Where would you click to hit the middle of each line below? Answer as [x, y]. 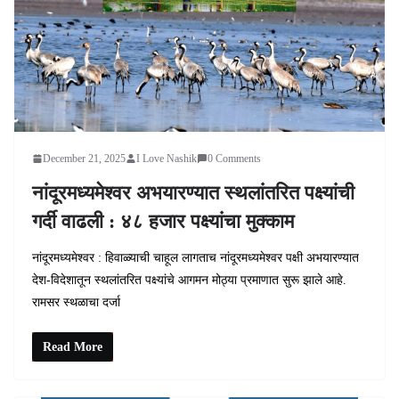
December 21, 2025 [84, 158]
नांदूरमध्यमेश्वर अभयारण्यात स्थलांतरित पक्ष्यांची [193, 192]
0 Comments [234, 158]
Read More [73, 346]
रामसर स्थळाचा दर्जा [76, 302]
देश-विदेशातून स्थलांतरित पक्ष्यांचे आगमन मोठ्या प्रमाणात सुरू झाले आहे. [189, 280]
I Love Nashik [167, 158]
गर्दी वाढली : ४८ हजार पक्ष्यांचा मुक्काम [163, 221]
